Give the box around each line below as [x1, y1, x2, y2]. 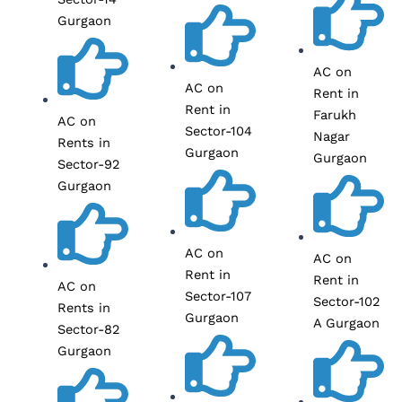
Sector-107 [185, 288, 252, 305]
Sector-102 [313, 293, 381, 310]
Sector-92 [57, 156, 120, 173]
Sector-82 [57, 321, 120, 338]
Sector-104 [185, 123, 253, 140]
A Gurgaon [313, 315, 380, 332]
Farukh [313, 107, 357, 124]
